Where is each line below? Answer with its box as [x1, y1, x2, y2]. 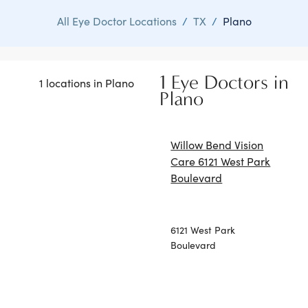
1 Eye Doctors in [159, 71, 289, 93]
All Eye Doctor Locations [56, 13, 177, 28]
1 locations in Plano [39, 75, 135, 90]
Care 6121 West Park [170, 153, 271, 168]
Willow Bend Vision [170, 137, 264, 152]
